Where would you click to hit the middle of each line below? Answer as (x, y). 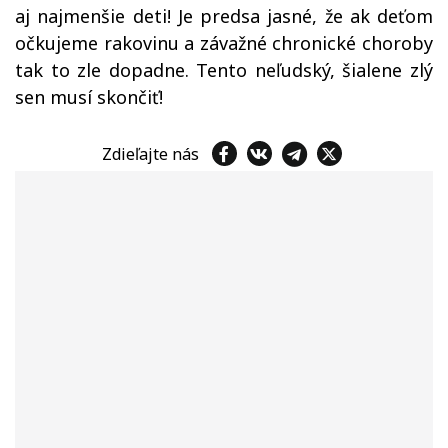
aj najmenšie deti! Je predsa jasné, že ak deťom (224, 16)
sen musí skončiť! (91, 97)
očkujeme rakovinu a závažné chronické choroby (224, 43)
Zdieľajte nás (154, 153)
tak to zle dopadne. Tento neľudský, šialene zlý (224, 70)
